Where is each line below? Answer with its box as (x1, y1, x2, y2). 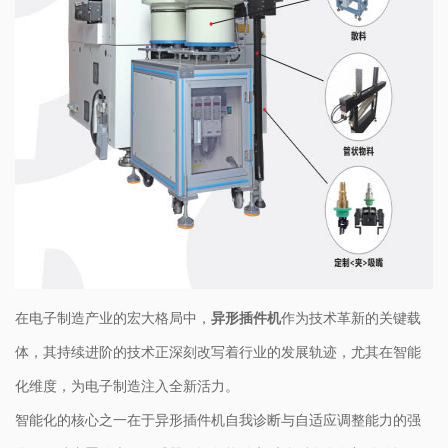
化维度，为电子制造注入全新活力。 (15, 375, 239, 396)
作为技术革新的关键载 (281, 307, 421, 328)
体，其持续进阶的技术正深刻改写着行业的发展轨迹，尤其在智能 (15, 341, 421, 362)
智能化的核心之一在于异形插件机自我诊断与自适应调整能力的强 (15, 409, 421, 430)
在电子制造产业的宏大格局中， (15, 307, 211, 328)
